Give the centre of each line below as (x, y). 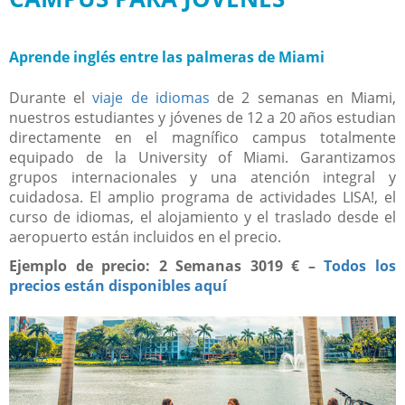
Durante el (51, 97)
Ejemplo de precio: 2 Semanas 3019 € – (167, 265)
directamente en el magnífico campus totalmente (202, 137)
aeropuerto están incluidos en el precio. (145, 236)
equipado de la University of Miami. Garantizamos (202, 157)
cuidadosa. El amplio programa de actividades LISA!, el (202, 197)
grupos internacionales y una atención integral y (202, 177)
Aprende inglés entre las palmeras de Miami (167, 57)
